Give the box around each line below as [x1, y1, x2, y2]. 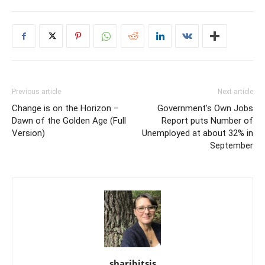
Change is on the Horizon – [12, 103, 119, 114]
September [210, 140, 253, 151]
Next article [218, 88, 253, 96]
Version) [12, 128, 45, 139]
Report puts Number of [161, 115, 253, 127]
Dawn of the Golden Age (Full [12, 115, 126, 127]
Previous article [12, 88, 61, 96]
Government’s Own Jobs [157, 103, 253, 114]
